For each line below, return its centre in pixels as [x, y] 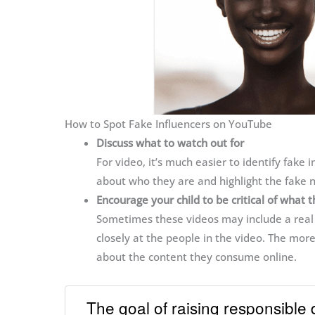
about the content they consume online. [197, 257]
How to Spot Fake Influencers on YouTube [168, 124]
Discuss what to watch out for [170, 143]
